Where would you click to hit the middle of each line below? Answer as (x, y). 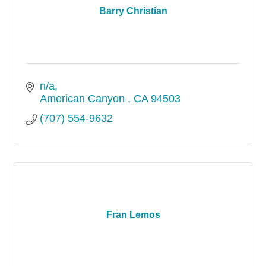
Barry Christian (133, 11)
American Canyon (83, 99)
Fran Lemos (133, 215)
